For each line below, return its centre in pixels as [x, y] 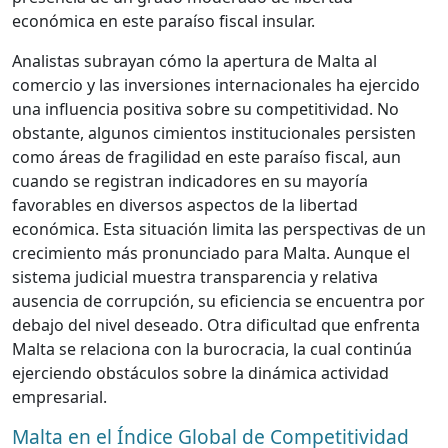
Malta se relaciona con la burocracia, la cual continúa [212, 349]
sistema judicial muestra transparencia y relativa [195, 277]
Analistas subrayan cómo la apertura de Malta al [194, 61]
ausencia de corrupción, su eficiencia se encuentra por [218, 301]
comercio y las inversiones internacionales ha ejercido [216, 85]
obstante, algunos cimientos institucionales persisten [214, 133]
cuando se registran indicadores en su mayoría [190, 181]
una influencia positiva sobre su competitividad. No [205, 109]
